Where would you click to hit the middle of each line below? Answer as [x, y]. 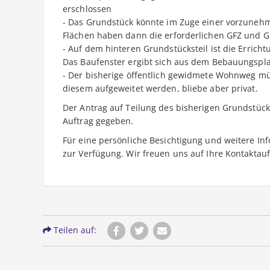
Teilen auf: [74, 230]
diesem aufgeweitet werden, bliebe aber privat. [160, 89]
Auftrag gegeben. [98, 121]
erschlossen [87, 9]
